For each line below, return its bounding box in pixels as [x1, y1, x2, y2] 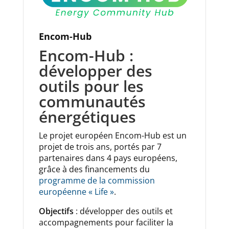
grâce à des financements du [38, 163, 150, 175]
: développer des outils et [73, 205, 173, 217]
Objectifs [38, 205, 74, 217]
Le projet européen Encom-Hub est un [38, 129, 187, 141]
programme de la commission [38, 174, 155, 186]
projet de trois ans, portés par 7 [38, 141, 162, 152]
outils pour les [38, 75, 144, 97]
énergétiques [38, 106, 136, 127]
